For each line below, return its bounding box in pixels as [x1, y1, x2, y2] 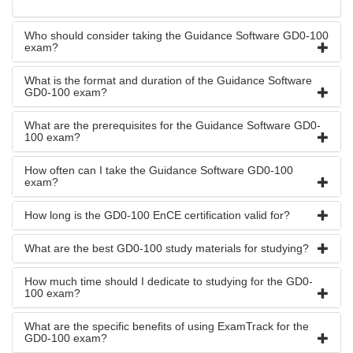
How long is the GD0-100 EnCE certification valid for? [24, 209, 290, 221]
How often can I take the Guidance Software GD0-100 [24, 164, 293, 176]
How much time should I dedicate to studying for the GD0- [24, 275, 313, 288]
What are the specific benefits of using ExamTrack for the [24, 320, 309, 333]
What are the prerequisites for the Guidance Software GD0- [24, 119, 321, 132]
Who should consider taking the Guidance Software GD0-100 [24, 29, 329, 42]
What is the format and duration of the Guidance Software [24, 74, 312, 87]
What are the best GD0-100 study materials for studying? [24, 242, 309, 255]
